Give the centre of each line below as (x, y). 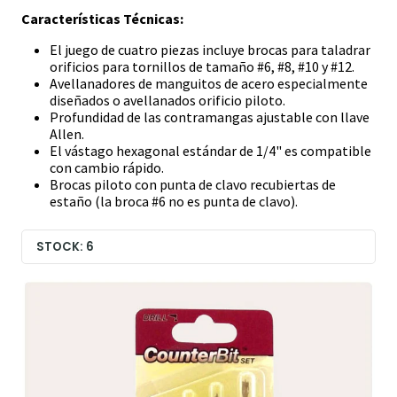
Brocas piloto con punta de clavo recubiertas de (193, 185)
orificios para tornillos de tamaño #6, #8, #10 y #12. (202, 67)
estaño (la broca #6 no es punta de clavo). (174, 202)
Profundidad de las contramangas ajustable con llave (210, 117)
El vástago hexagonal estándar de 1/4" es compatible (210, 151)
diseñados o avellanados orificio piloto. (167, 101)
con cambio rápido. (107, 168)
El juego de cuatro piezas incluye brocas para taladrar (210, 50)
